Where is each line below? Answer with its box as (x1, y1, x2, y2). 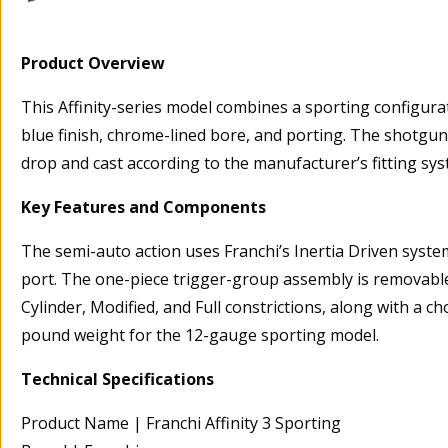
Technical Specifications (21, 368, 214, 391)
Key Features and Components (21, 196, 266, 219)
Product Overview (21, 52, 165, 75)
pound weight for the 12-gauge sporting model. (21, 324, 379, 347)
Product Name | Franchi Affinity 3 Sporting (21, 412, 341, 435)
